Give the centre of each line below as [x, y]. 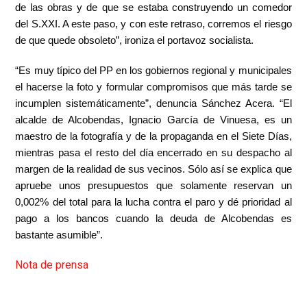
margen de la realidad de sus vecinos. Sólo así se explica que [153, 169]
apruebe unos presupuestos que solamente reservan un [153, 186]
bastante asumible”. [59, 235]
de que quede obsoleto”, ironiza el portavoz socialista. [135, 40]
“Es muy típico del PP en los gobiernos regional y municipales [153, 71]
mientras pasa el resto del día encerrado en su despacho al [153, 153]
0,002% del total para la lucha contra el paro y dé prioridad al [153, 202]
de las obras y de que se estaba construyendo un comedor [153, 8]
